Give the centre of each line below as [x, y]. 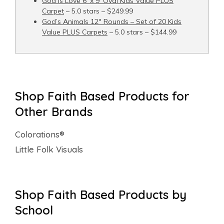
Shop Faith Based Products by [101, 194]
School [34, 210]
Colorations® [40, 134]
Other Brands [54, 111]
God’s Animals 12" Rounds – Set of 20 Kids [112, 21]
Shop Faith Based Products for [102, 96]
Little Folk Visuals [49, 149]
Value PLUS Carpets [75, 32]
